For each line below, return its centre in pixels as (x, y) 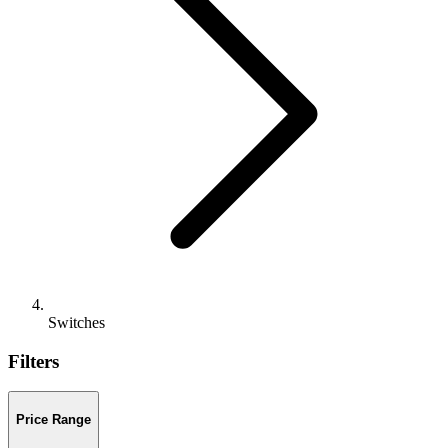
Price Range (53, 420)
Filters (33, 361)
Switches (76, 322)
